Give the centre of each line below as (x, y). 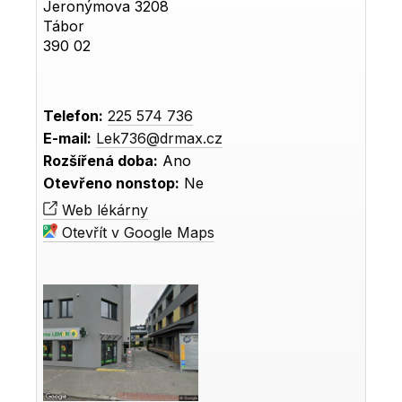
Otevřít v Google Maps (136, 232)
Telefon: (74, 115)
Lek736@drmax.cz (160, 138)
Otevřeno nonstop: (112, 183)
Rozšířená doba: (101, 160)
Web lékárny (103, 210)
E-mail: (68, 138)
